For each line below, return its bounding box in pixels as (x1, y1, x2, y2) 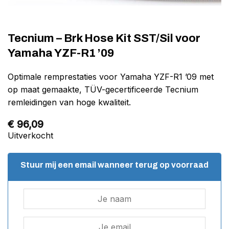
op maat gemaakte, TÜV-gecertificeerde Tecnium (8, 84, 198, 95)
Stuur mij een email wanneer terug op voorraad (20, 160, 209, 169)
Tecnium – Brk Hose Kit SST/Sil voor (8, 32, 200, 45)
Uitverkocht (8, 130, 53, 141)
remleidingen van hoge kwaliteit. (8, 97, 131, 108)
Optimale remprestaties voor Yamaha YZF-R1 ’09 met (8, 72, 214, 82)
